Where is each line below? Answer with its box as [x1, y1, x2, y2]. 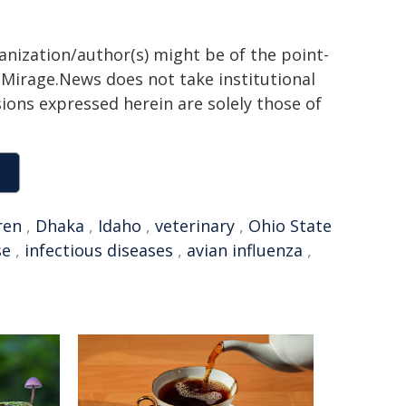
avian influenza [187, 239, 303, 261]
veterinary [155, 215, 235, 237]
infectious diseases [24, 239, 173, 261]
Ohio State [248, 215, 332, 237]
